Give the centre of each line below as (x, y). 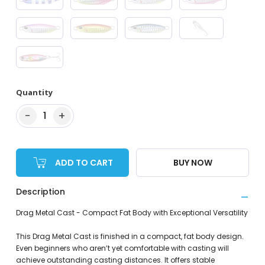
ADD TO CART (84, 162)
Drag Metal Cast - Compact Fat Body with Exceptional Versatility (132, 213)
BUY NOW (193, 162)
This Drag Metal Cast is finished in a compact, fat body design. (130, 237)
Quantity (34, 93)
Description (40, 192)
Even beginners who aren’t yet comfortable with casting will (122, 248)
